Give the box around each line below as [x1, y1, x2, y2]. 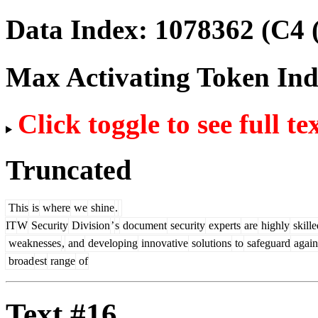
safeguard [244, 237, 290, 250]
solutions [189, 237, 231, 250]
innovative [138, 237, 188, 250]
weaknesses [6, 237, 61, 250]
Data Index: [6, 14, 155, 45]
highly [258, 219, 290, 232]
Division [69, 219, 110, 232]
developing [85, 237, 138, 250]
